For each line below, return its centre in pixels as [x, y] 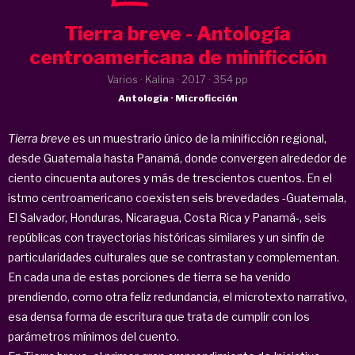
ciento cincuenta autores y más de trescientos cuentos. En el [170, 177]
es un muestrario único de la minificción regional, [198, 138]
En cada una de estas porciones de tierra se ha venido [149, 277]
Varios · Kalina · [144, 79]
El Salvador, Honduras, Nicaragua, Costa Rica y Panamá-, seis [167, 217]
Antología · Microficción [177, 98]
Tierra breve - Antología [177, 33]
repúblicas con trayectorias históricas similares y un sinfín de [166, 237]
